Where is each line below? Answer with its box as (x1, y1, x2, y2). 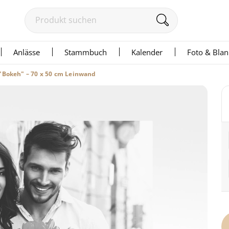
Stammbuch (64, 47, 107, 57)
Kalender (131, 47, 163, 57)
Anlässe (13, 47, 40, 57)
